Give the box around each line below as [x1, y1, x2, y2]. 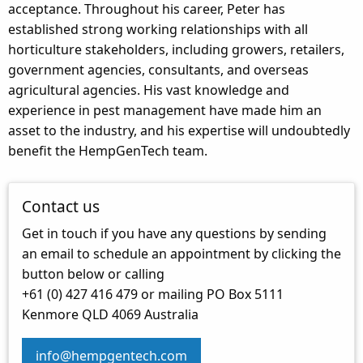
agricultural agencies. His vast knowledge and [8, 80, 289, 99]
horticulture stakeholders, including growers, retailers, [8, 40, 344, 58]
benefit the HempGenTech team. [8, 141, 207, 160]
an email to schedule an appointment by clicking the [22, 244, 341, 263]
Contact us [22, 195, 100, 217]
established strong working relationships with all [8, 19, 308, 38]
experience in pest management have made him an [8, 100, 322, 119]
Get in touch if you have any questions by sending [22, 224, 327, 242]
